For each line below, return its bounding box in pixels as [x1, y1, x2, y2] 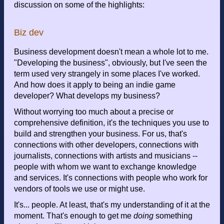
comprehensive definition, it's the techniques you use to [14, 118, 209, 127]
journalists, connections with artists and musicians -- [14, 151, 197, 160]
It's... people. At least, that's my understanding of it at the [14, 200, 210, 209]
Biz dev [14, 27, 43, 37]
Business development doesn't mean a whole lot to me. [14, 47, 208, 56]
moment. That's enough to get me [14, 211, 133, 220]
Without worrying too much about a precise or [14, 107, 173, 116]
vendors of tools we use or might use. [14, 184, 145, 193]
